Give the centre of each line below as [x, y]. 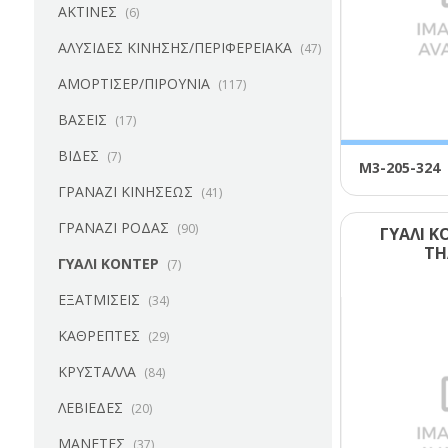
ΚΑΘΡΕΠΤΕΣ [98, 335]
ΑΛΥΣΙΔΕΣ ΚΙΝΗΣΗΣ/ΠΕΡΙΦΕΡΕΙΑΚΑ [174, 47]
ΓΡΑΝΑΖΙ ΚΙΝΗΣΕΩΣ [125, 191]
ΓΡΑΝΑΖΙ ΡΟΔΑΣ [113, 227]
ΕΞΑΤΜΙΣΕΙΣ [98, 299]
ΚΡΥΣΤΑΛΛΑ [96, 371]
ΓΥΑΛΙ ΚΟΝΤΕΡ [108, 263]
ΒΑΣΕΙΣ [82, 119]
